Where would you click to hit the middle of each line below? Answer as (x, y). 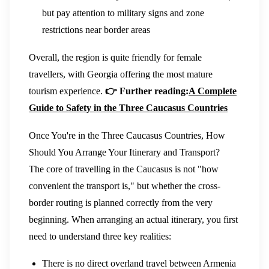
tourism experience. (67, 91)
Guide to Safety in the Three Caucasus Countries (128, 108)
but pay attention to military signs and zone (123, 13)
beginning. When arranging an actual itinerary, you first (133, 219)
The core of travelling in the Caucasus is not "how (124, 169)
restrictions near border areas (96, 30)
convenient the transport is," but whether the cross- (125, 186)
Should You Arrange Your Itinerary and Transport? (124, 152)
